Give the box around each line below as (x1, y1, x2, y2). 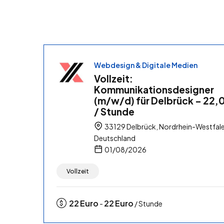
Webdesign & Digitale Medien (94, 60, 197, 69)
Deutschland (94, 133, 135, 142)
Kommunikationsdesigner (94, 83, 214, 95)
